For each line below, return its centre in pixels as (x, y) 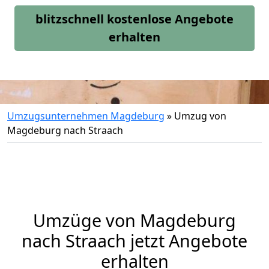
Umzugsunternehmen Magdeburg (86, 116)
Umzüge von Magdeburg (134, 220)
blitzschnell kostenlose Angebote (134, 19)
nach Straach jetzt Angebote (134, 240)
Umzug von (200, 116)
